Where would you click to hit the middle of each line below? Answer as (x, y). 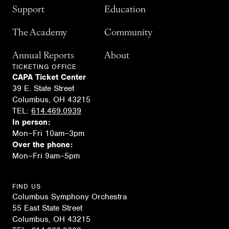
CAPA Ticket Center (49, 77)
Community (128, 33)
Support (28, 10)
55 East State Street (47, 208)
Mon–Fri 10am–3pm (48, 133)
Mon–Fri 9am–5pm (46, 156)
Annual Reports (43, 56)
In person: (31, 122)
